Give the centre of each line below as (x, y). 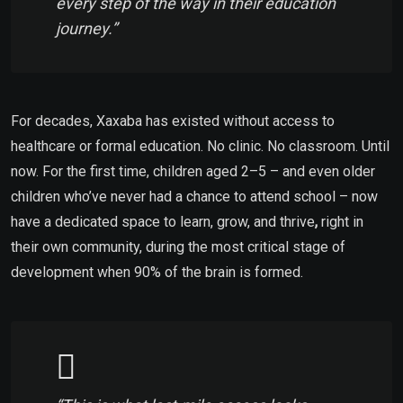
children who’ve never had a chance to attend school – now (194, 196)
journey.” (86, 28)
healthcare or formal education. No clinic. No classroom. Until (200, 146)
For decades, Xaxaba (76, 121)
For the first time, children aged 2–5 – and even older (209, 171)
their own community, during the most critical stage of (178, 246)
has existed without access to (240, 121)
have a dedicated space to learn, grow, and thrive (163, 221)
